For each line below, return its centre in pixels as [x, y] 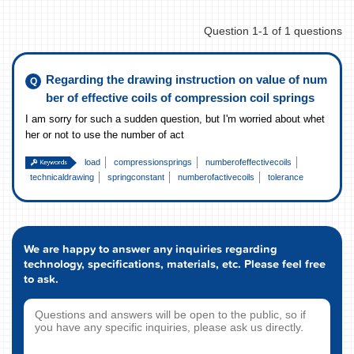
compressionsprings [153, 162]
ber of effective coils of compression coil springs [180, 98]
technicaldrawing [62, 177]
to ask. [41, 279]
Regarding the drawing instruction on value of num [186, 80]
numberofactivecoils [216, 177]
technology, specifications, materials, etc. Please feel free [175, 264]
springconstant [136, 177]
